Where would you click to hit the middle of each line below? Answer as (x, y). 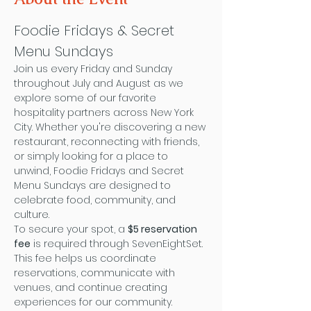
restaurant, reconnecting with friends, (108, 142)
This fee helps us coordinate (86, 258)
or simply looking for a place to (92, 156)
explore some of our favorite (86, 98)
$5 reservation (163, 229)
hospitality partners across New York (105, 112)
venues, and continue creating (92, 287)
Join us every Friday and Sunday (94, 69)
